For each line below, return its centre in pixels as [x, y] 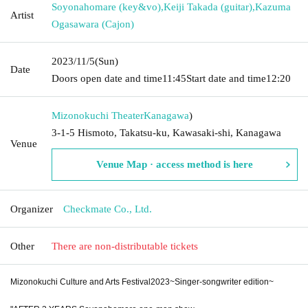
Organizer [32, 209]
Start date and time [226, 78]
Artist [22, 15]
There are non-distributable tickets [125, 246]
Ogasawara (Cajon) [93, 24]
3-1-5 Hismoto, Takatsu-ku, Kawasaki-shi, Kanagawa [166, 132]
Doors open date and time [107, 78]
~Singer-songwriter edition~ [222, 282]
